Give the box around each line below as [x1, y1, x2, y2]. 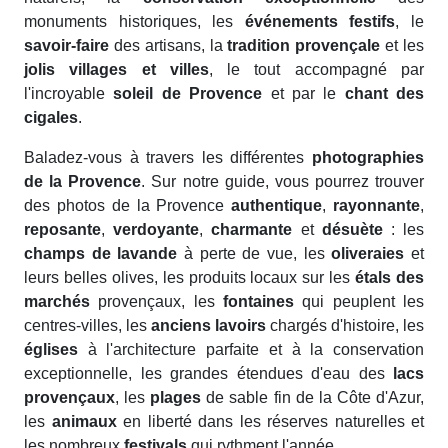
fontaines [223, 293, 294, 310]
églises [24, 341, 78, 358]
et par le [262, 85, 345, 102]
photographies [312, 149, 424, 166]
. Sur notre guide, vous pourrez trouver [141, 173, 424, 190]
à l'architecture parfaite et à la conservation [78, 341, 424, 358]
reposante [24, 221, 101, 238]
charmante [211, 221, 293, 238]
